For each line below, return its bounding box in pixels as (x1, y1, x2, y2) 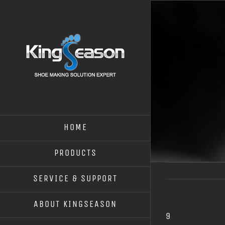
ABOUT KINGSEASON (34, 198, 117, 209)
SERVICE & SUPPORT (33, 173, 118, 184)
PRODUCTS (54, 147, 97, 158)
